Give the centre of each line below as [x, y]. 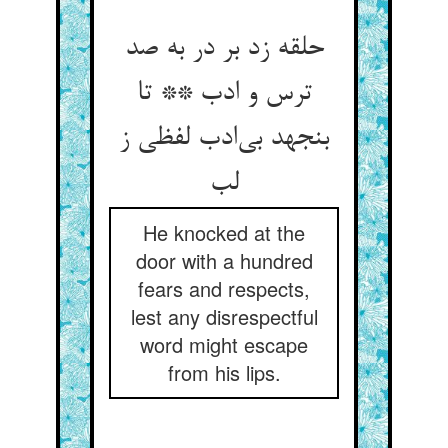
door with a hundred [224, 260]
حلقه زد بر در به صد [224, 49]
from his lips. [224, 372]
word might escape [224, 344]
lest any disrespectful [224, 316]
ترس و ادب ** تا [224, 94]
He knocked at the [224, 232]
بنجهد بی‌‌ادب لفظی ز [224, 139]
